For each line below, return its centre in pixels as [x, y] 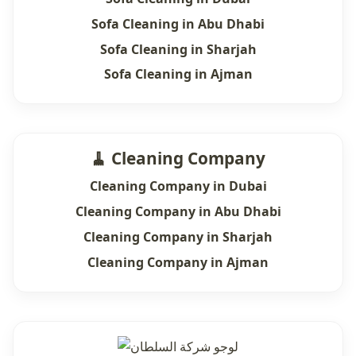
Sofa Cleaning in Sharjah [178, 49]
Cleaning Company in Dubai [178, 186]
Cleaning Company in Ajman [178, 262]
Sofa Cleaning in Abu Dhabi [178, 23]
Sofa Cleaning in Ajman [178, 74]
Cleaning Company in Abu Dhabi [178, 212]
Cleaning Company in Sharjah [178, 237]
